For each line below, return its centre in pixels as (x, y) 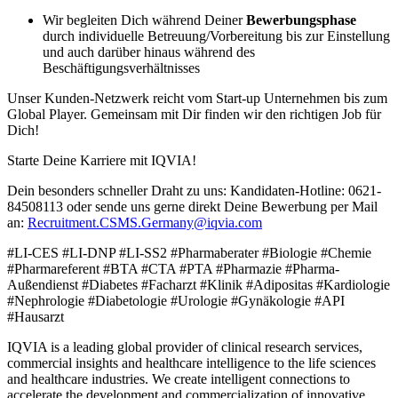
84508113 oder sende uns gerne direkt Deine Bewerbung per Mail (192, 206)
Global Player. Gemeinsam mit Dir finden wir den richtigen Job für (194, 114)
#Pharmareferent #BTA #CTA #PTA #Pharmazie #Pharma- (173, 268)
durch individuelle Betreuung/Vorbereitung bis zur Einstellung (216, 36)
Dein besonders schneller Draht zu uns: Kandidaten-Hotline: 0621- (194, 190)
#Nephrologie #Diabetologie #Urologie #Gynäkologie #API (176, 300)
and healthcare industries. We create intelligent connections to (179, 378)
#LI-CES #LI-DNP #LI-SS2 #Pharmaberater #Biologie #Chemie (189, 252)
